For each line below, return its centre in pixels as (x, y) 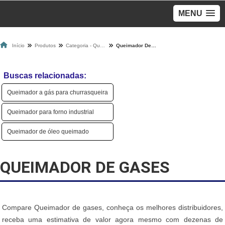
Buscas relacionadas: (45, 76)
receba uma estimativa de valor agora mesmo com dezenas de (113, 220)
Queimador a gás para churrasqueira (58, 92)
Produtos (45, 45)
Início (18, 45)
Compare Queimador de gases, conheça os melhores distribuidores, (113, 208)
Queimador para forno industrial (50, 112)
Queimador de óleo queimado (48, 132)
